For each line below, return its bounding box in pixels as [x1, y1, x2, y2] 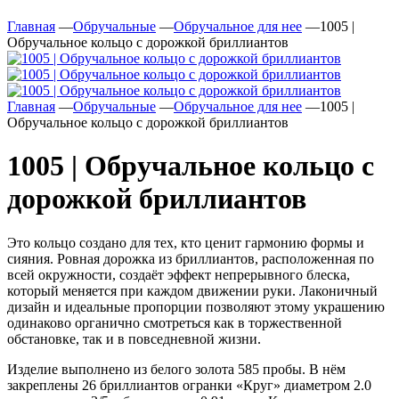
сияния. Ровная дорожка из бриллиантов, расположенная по [7, 250, 374, 266]
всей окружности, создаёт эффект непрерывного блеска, [7, 266, 350, 282]
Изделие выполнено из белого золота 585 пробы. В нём [7, 361, 346, 377]
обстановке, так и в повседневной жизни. [7, 330, 261, 346]
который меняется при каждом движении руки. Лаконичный [7, 282, 378, 298]
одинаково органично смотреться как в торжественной [7, 314, 342, 330]
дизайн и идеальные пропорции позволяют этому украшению [7, 298, 385, 314]
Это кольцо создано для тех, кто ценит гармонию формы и [7, 234, 364, 250]
